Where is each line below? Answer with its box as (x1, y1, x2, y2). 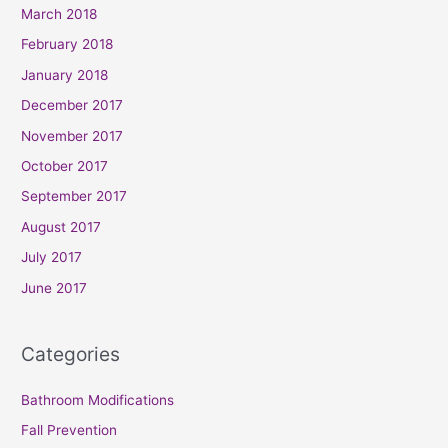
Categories (21, 341, 121, 366)
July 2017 (21, 249, 83, 266)
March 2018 (21, 5, 98, 22)
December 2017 (21, 97, 124, 114)
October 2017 (21, 158, 109, 175)
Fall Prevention (21, 422, 118, 439)
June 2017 (21, 279, 88, 296)
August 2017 (21, 218, 102, 235)
